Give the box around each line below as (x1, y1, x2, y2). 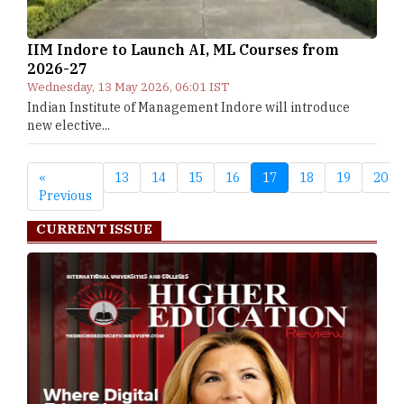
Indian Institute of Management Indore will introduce (27, 99, 350, 115)
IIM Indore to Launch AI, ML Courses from (27, 41, 339, 59)
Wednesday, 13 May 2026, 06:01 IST (27, 79, 230, 95)
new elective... (27, 117, 110, 133)
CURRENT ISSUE (36, 220, 152, 237)
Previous (39, 188, 92, 204)
